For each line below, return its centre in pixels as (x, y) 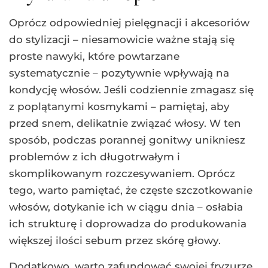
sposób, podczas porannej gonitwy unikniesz (127, 140)
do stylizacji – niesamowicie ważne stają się (122, 40)
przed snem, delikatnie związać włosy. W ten (125, 124)
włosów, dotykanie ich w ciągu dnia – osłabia (126, 207)
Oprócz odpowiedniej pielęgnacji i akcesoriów (129, 23)
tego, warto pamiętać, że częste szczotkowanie (131, 191)
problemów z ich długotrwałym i (95, 157)
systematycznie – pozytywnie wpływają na (119, 73)
